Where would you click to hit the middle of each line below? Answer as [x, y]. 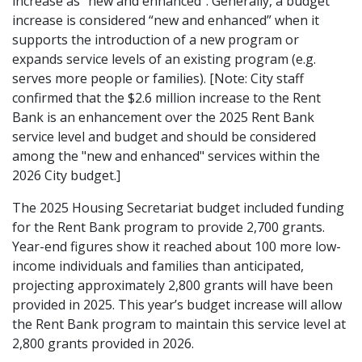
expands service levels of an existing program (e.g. [164, 59]
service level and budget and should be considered [164, 136]
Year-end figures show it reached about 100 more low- [177, 246]
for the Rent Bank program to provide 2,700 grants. [168, 227]
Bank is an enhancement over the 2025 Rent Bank [163, 117]
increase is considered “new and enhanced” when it [166, 20]
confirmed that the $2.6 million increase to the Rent [166, 97]
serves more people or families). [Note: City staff [158, 78]
